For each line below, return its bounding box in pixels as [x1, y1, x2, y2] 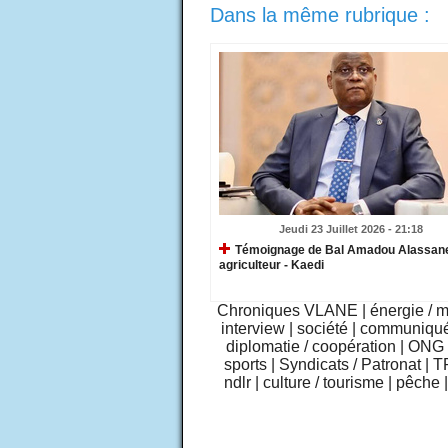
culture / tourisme [262, 373, 384, 391]
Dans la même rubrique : [209, 3, 430, 26]
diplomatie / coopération [226, 337, 396, 355]
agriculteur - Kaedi [218, 258, 324, 273]
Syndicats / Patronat [279, 355, 421, 373]
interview [220, 319, 285, 337]
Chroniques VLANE [217, 301, 358, 319]
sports [224, 355, 267, 373]
